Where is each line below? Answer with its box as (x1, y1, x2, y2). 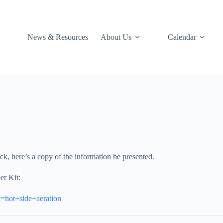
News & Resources (27, 33, 89, 41)
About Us (101, 33, 132, 41)
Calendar (168, 33, 197, 41)
